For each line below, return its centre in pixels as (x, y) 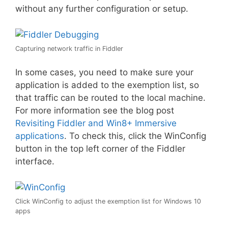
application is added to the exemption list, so (107, 85)
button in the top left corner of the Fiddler (100, 149)
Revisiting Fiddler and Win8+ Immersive (96, 123)
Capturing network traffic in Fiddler (69, 48)
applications (40, 136)
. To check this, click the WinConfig (135, 136)
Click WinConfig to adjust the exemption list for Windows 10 (108, 201)
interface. (35, 161)
